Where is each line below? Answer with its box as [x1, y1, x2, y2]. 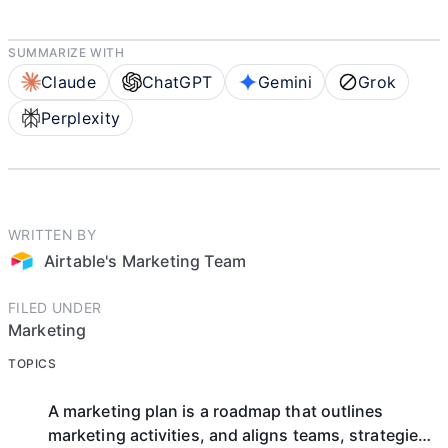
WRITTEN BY [8, 226, 96, 243]
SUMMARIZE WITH [8, 45, 125, 60]
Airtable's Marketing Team [44, 251, 246, 271]
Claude [41, 72, 96, 92]
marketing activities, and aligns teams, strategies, [48, 425, 433, 445]
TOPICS [8, 356, 57, 371]
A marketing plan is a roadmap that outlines [48, 401, 384, 421]
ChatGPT [141, 72, 213, 92]
